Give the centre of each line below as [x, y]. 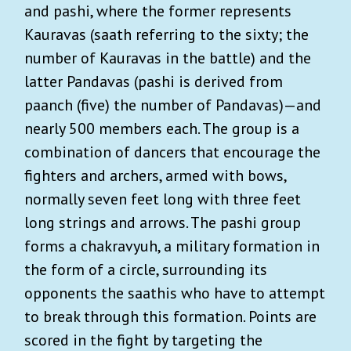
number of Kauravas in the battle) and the [168, 58]
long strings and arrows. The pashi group [163, 222]
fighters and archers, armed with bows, [155, 175]
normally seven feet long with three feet [163, 199]
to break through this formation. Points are [170, 316]
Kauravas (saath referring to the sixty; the [166, 34]
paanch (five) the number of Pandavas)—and [173, 105]
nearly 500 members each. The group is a [162, 128]
